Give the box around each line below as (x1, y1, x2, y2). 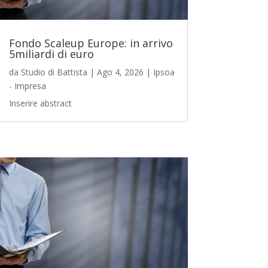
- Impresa (8, 80, 46, 92)
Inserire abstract (8, 97, 72, 109)
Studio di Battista (20, 66, 87, 78)
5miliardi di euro (8, 46, 94, 61)
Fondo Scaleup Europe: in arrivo (8, 35, 173, 50)
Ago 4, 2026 (96, 66, 144, 78)
